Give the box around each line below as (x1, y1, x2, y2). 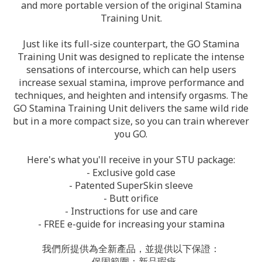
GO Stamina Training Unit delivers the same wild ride (13, 102, 249, 115)
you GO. (115, 127, 147, 140)
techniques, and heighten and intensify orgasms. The (14, 89, 248, 102)
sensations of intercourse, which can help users (26, 63, 236, 76)
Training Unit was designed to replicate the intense (18, 50, 244, 63)
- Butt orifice (104, 192, 158, 205)
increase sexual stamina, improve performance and (18, 76, 244, 89)
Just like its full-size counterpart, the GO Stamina (23, 37, 239, 50)
